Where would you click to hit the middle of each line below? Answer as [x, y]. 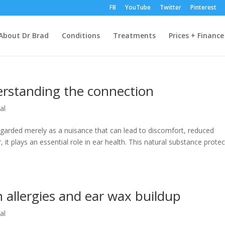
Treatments [134, 35]
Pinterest [203, 7]
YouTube [138, 7]
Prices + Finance [196, 35]
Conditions [81, 35]
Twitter [170, 7]
